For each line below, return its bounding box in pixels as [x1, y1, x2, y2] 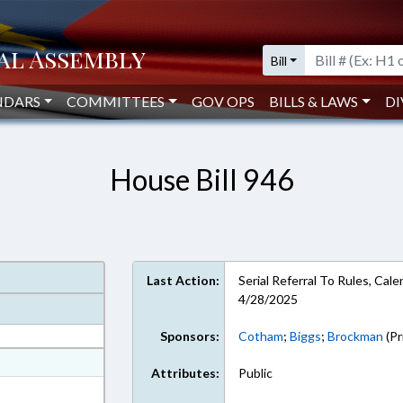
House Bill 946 [109, 162, 294, 197]
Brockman [327, 328, 384, 344]
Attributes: [151, 365, 220, 381]
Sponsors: [160, 328, 220, 344]
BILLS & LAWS [269, 93, 359, 110]
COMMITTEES [67, 93, 166, 110]
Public [238, 365, 273, 381]
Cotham [238, 328, 284, 344]
